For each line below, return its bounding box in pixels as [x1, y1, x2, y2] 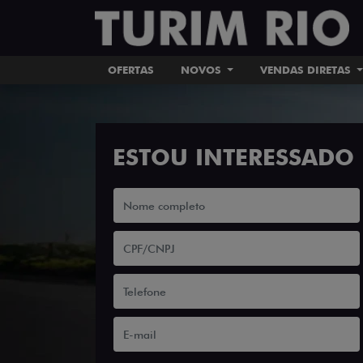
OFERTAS [108, 63, 155, 76]
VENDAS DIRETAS [259, 63, 354, 76]
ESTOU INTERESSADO [113, 143, 354, 171]
